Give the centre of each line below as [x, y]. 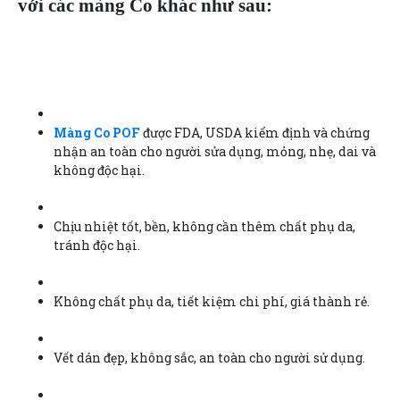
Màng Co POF [97, 132]
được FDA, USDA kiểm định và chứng [255, 132]
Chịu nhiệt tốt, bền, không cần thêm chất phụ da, [204, 226]
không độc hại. [99, 170]
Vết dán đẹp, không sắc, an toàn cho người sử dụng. [209, 357]
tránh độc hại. [97, 245]
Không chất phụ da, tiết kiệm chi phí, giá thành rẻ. [212, 301]
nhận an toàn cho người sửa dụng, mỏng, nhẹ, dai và [215, 151]
